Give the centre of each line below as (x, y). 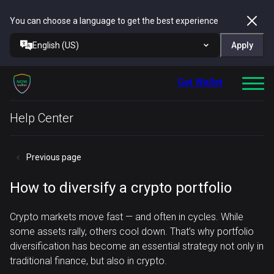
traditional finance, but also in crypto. (88, 261)
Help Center (42, 118)
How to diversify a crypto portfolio (121, 188)
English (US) (56, 45)
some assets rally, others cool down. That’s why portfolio (132, 231)
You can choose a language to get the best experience (114, 21)
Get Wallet (200, 82)
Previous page (54, 157)
